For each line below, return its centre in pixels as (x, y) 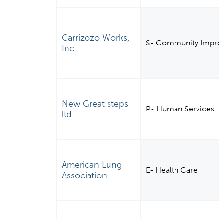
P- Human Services (180, 109)
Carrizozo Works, (96, 38)
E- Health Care (172, 170)
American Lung (92, 165)
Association (85, 176)
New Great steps (95, 104)
